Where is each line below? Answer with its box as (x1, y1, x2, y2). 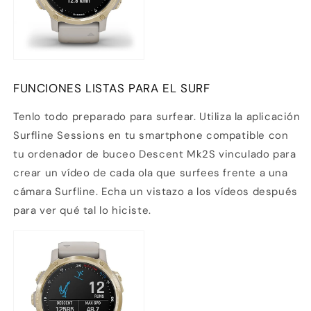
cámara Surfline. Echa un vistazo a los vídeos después (13, 184, 298, 199)
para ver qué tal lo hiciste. (13, 203, 151, 217)
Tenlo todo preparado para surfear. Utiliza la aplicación (13, 109, 301, 124)
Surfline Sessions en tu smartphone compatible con (13, 128, 289, 142)
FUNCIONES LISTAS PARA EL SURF (13, 80, 210, 96)
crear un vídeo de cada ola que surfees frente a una (13, 165, 288, 180)
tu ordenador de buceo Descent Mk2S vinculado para (13, 146, 296, 161)
